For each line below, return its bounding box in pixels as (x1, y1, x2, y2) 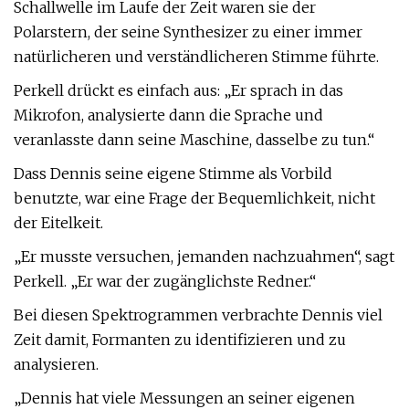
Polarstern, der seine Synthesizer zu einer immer (14, 23, 362, 41)
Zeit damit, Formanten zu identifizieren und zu (14, 330, 346, 349)
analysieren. (14, 355, 99, 373)
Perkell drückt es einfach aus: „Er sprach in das (14, 81, 343, 100)
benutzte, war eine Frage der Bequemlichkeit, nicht (14, 189, 375, 207)
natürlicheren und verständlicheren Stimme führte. (14, 47, 379, 66)
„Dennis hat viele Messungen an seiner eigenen (14, 389, 355, 407)
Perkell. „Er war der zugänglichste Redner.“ (14, 272, 316, 290)
